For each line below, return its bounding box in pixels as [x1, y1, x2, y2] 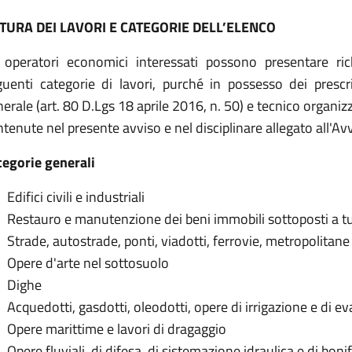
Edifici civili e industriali [7, 186, 145, 208]
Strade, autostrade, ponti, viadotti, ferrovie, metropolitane [7, 230, 350, 252]
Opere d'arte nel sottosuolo [7, 252, 169, 274]
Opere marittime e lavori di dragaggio [7, 318, 226, 340]
